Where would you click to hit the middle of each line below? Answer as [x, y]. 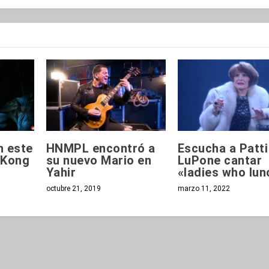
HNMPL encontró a [101, 148]
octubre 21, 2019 [73, 188]
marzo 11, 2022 [204, 188]
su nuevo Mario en [99, 160]
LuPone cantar [220, 160]
